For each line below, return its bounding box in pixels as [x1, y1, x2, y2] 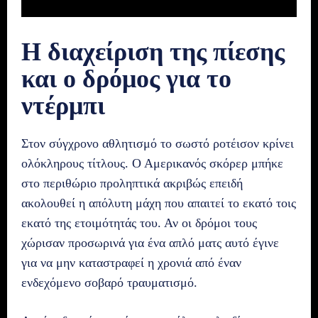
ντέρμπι [21, 91, 105, 120]
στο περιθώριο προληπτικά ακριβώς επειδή [21, 175, 243, 190]
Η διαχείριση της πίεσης [21, 37, 285, 66]
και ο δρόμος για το [21, 64, 231, 93]
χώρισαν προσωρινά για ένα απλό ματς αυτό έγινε [21, 235, 279, 250]
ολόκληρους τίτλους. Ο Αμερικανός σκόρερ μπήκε [21, 155, 283, 170]
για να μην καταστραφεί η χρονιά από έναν [21, 255, 241, 270]
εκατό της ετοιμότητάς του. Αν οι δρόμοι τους [21, 215, 257, 230]
